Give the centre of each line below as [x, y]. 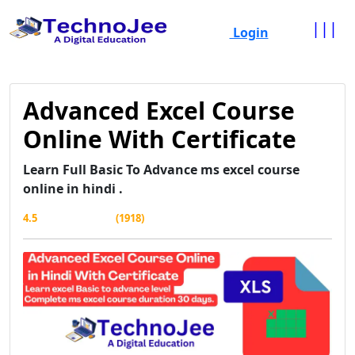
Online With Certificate [160, 139]
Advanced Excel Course [159, 111]
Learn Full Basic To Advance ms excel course [161, 170]
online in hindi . [73, 189]
